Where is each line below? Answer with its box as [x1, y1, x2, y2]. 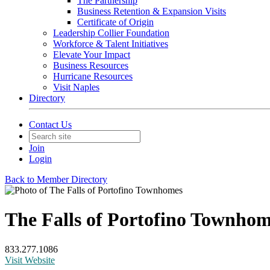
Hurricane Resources [53, 71, 133, 81]
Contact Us [29, 119, 72, 130]
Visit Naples [53, 82, 99, 92]
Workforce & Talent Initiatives [53, 39, 168, 49]
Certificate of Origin [77, 17, 154, 27]
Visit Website [5, 254, 55, 265]
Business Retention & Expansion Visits [77, 6, 226, 16]
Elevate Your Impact [53, 49, 130, 60]
